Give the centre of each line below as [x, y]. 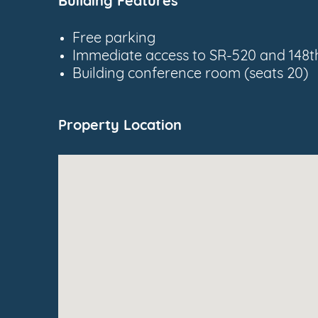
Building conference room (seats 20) [190, 75]
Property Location [120, 126]
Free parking [114, 39]
